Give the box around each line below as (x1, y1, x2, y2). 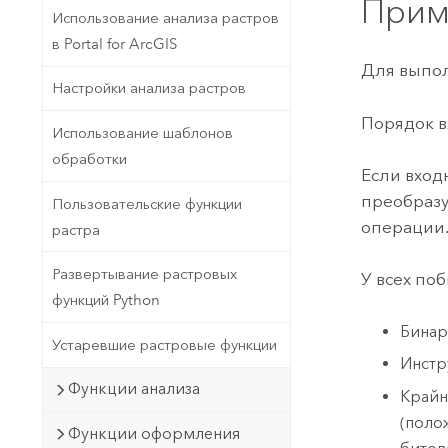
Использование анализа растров (51, 8, 279, 27)
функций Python (51, 291, 160, 310)
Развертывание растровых (51, 265, 237, 284)
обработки (51, 150, 127, 169)
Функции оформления (67, 423, 240, 443)
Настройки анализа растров (51, 79, 246, 98)
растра (51, 220, 100, 239)
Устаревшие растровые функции (51, 335, 277, 354)
